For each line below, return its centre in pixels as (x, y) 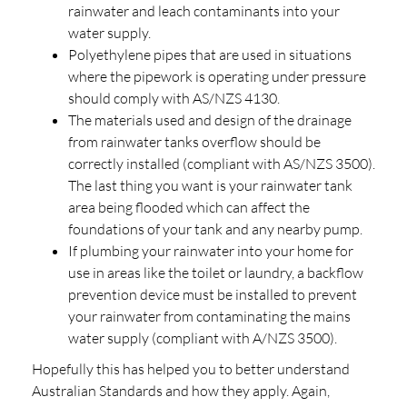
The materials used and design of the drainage (210, 119)
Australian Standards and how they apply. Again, (181, 390)
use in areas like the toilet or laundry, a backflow (216, 272)
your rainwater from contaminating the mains (209, 316)
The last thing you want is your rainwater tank (210, 185)
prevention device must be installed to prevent (213, 294)
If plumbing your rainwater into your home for (211, 250)
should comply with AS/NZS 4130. (174, 98)
